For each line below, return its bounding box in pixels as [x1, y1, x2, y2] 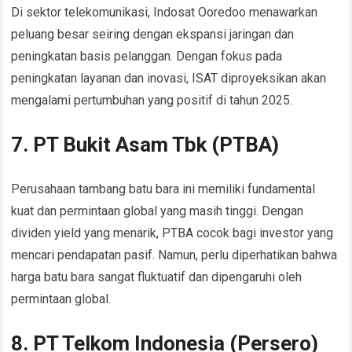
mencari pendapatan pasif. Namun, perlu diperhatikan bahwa [11, 247, 338, 263]
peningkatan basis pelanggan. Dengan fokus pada [11, 49, 283, 64]
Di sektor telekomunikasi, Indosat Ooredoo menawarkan [11, 5, 318, 20]
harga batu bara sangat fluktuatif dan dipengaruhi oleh [11, 269, 302, 285]
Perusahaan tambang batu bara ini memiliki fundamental [11, 181, 316, 197]
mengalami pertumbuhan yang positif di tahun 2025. [11, 93, 293, 108]
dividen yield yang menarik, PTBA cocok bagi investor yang [11, 225, 334, 241]
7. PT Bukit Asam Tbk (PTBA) [11, 133, 280, 157]
